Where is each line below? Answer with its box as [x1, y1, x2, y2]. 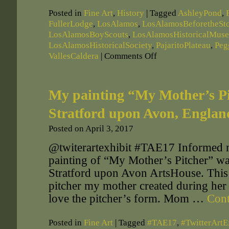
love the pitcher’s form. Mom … [49, 192, 207, 205]
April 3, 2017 [85, 124, 133, 133]
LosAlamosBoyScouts [49, 30, 128, 39]
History [117, 8, 144, 18]
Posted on [49, 124, 84, 133]
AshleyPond [178, 8, 222, 18]
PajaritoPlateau [156, 40, 211, 50]
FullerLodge [49, 19, 93, 29]
